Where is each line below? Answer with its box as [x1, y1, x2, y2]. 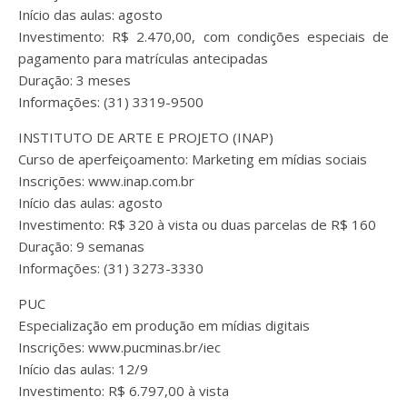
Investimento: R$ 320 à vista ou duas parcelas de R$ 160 [18, 215, 376, 233]
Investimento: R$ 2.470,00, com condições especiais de [18, 27, 389, 45]
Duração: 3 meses [18, 71, 131, 89]
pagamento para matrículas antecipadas [18, 49, 268, 67]
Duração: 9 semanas [18, 237, 144, 255]
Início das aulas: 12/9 [18, 360, 148, 378]
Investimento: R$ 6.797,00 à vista [18, 382, 229, 400]
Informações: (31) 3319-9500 [18, 93, 203, 111]
